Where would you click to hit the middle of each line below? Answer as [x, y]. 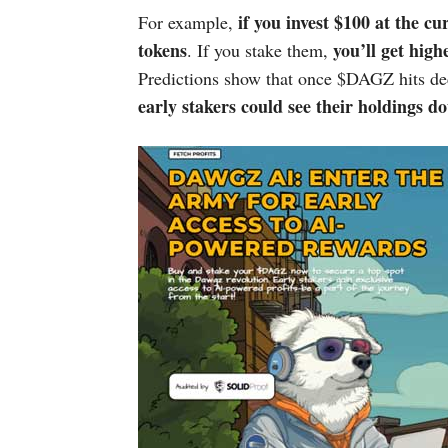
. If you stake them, [260, 50]
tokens [162, 50]
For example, [188, 22]
